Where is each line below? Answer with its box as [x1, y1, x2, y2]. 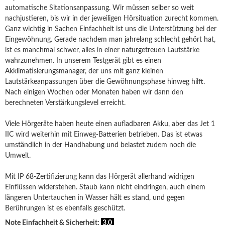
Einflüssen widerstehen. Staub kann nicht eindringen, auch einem [5, 184, 205, 191]
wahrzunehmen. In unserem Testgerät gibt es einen [5, 57, 161, 64]
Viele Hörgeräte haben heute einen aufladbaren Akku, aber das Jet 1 [5, 121, 215, 128]
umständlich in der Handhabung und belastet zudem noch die [5, 142, 196, 149]
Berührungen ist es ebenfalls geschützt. [5, 205, 125, 212]
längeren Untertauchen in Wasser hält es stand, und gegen [5, 194, 185, 201]
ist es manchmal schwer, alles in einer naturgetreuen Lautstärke [5, 47, 199, 54]
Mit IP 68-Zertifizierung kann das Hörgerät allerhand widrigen [5, 173, 194, 180]
